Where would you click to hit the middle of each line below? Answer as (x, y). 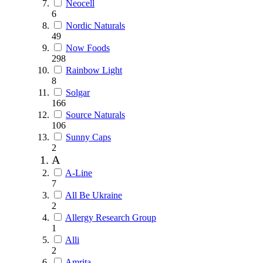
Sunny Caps (88, 137)
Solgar (78, 92)
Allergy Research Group (111, 217)
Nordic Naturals (95, 25)
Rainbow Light (94, 70)
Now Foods (88, 48)
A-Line (79, 173)
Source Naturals (95, 114)
